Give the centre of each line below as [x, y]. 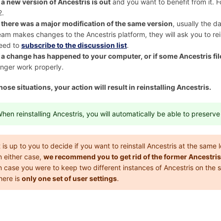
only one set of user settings [69, 178]
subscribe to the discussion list [74, 45]
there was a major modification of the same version [87, 24]
